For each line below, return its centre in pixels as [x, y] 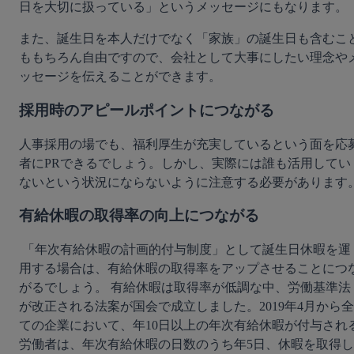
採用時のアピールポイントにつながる [147, 110]
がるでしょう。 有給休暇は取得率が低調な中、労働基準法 [185, 288]
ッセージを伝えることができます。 [120, 77]
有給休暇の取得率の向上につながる [139, 216]
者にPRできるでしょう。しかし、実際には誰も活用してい [185, 163]
